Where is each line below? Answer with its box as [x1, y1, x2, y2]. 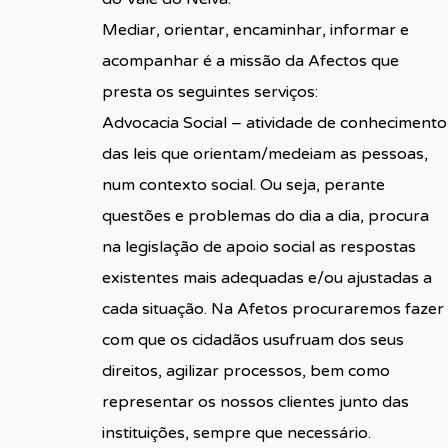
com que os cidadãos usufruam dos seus [101, 329, 404, 350]
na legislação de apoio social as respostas [101, 236, 416, 257]
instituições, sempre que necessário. [101, 422, 371, 443]
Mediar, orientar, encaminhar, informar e [101, 19, 409, 40]
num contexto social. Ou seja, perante [101, 174, 385, 195]
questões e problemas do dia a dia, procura [101, 205, 429, 226]
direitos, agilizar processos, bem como [101, 360, 390, 381]
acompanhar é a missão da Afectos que [101, 50, 399, 71]
